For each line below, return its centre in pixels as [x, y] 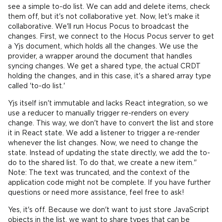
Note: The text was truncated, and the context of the [99, 173]
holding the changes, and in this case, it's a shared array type [110, 76]
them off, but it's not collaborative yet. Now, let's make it [104, 17]
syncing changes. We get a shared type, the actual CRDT [104, 66]
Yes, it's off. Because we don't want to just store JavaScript [109, 210]
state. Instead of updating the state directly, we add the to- [109, 153]
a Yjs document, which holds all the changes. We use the [103, 47]
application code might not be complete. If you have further [109, 183]
